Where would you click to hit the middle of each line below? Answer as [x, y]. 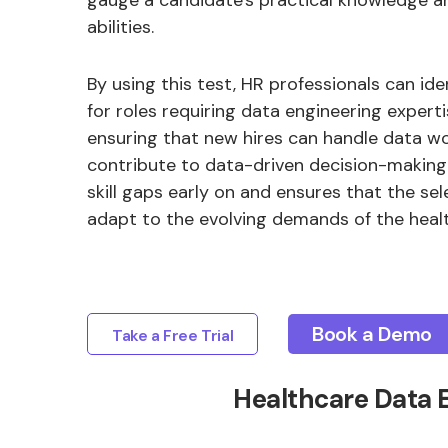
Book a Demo [372, 334]
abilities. [120, 27]
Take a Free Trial [173, 335]
